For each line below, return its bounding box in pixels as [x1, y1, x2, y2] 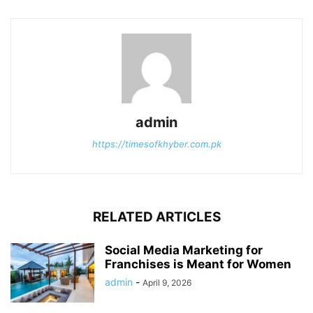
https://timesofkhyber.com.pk [92, 138, 221, 150]
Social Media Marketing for [105, 242, 263, 257]
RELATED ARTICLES [92, 208, 221, 225]
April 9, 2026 [143, 277, 191, 288]
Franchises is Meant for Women [105, 256, 291, 271]
